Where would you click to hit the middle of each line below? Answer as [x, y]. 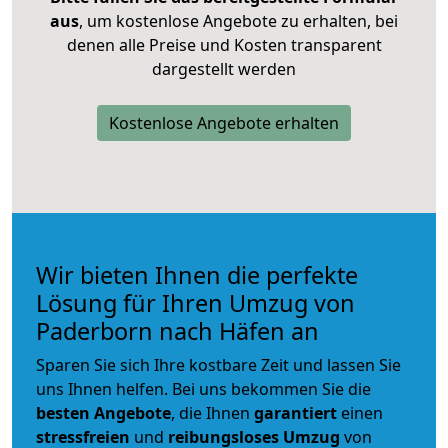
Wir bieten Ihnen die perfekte [197, 274]
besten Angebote [103, 412]
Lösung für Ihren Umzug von [195, 302]
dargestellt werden [224, 68]
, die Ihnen [212, 412]
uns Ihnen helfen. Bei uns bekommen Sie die [203, 388]
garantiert [295, 412]
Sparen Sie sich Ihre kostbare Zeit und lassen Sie [218, 364]
